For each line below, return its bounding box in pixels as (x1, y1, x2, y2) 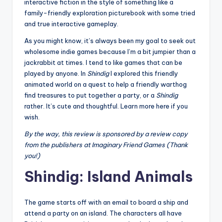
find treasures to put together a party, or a (24, 91, 156, 100)
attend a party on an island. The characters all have (24, 209, 182, 218)
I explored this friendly (111, 69, 178, 78)
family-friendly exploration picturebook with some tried (24, 9, 195, 17)
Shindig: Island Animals (24, 167, 193, 186)
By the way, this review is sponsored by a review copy (24, 130, 187, 138)
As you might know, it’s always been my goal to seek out (24, 37, 196, 45)
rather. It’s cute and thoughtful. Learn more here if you (24, 102, 188, 111)
